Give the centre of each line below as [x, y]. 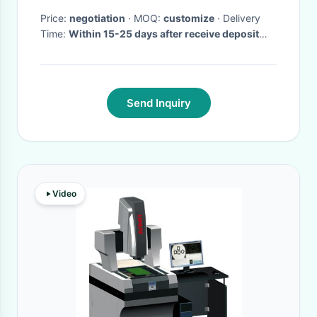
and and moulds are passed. [108, 49]
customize [189, 18]
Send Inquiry [158, 103]
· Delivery [219, 18]
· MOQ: [149, 18]
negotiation [97, 18]
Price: [55, 18]
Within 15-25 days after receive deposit [164, 34]
